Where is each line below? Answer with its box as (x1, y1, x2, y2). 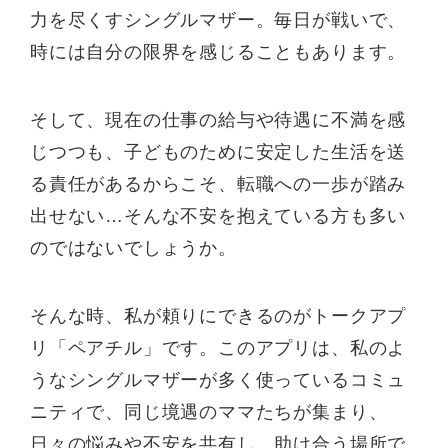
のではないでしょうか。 (30, 238, 237, 259)
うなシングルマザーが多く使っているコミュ (30, 370, 407, 391)
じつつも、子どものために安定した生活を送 (30, 142, 407, 163)
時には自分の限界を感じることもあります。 (30, 42, 407, 63)
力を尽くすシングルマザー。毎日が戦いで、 (30, 10, 407, 31)
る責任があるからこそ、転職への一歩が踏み (30, 174, 407, 195)
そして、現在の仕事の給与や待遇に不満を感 (30, 110, 407, 131)
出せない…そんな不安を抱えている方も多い (30, 206, 407, 227)
